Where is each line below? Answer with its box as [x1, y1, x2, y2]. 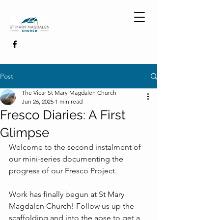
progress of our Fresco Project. [9, 166, 117, 175]
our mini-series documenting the [9, 154, 125, 164]
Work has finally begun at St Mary [9, 190, 126, 199]
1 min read [55, 98, 82, 105]
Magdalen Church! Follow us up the [9, 201, 136, 211]
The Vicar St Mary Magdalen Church [22, 89, 116, 96]
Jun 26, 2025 [22, 98, 54, 105]
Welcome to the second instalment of [9, 142, 143, 152]
